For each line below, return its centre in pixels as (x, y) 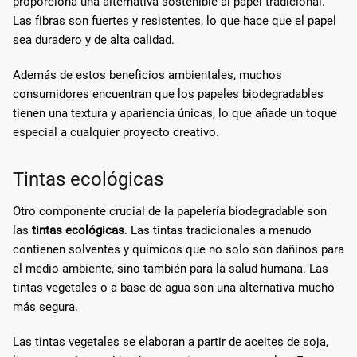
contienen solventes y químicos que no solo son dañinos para (178, 249)
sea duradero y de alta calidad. (94, 39)
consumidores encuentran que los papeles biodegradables (168, 94)
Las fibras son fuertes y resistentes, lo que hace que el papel (175, 20)
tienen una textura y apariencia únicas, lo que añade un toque (175, 113)
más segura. (45, 306)
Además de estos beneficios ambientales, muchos (147, 75)
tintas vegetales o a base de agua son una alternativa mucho (174, 287)
